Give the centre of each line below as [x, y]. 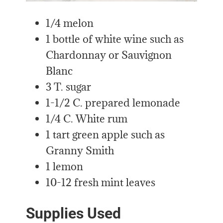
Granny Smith [80, 151]
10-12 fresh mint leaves [101, 183]
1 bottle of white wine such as [115, 39]
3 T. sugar [69, 87]
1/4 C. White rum [87, 119]
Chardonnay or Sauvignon [109, 55]
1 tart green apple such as [106, 135]
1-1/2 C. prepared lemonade [113, 103]
